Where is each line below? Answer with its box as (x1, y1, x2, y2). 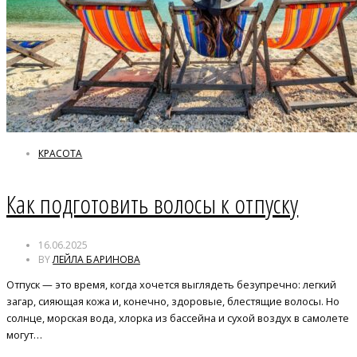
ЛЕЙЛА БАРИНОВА (53, 252, 140, 266)
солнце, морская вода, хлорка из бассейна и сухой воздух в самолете (6, 310, 349, 325)
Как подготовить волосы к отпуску (6, 186, 299, 222)
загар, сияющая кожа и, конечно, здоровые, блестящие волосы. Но (6, 293, 339, 308)
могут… (6, 327, 42, 342)
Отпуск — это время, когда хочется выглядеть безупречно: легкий (6, 277, 336, 292)
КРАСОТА (38, 146, 83, 160)
